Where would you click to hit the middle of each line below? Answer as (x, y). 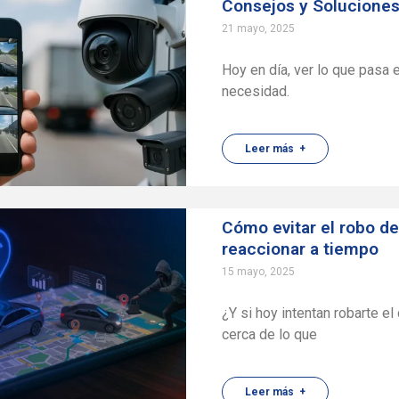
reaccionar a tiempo (301, 249)
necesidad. (256, 91)
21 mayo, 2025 (259, 28)
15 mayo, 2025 (259, 272)
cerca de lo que (270, 334)
